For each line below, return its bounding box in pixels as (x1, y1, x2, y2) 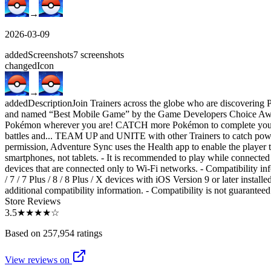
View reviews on (5, 254, 72, 265)
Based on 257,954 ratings (5, 227, 102, 238)
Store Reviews (5, 195, 60, 206)
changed (5, 60, 37, 71)
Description (28, 97, 72, 108)
